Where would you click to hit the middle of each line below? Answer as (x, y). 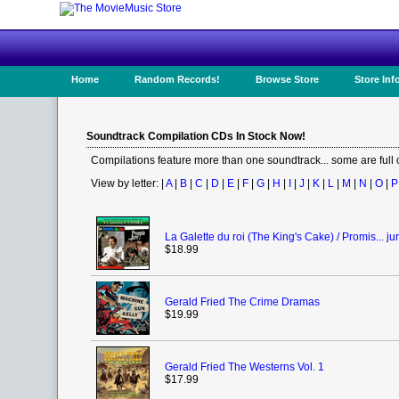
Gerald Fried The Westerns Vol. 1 (244, 367)
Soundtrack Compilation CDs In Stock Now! (196, 136)
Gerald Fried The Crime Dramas (242, 302)
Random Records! (177, 79)
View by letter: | (128, 183)
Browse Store (287, 79)
